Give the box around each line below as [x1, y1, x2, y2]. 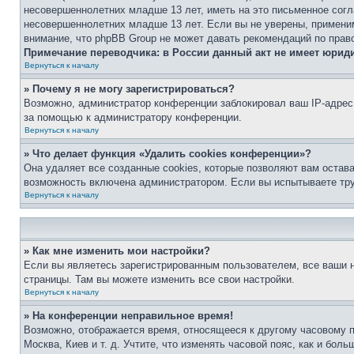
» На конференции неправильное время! [24, 310, 233, 322]
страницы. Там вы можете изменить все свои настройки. [24, 273, 295, 285]
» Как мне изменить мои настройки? [24, 245, 210, 257]
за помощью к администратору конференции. [24, 111, 242, 123]
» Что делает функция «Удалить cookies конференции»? [24, 148, 311, 160]
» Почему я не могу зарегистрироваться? [24, 83, 235, 95]
